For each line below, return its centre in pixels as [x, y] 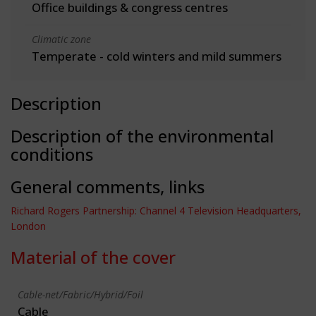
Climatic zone [61, 39]
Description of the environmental [142, 135]
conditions [52, 154]
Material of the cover [93, 257]
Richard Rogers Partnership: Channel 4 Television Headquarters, [156, 210]
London [28, 226]
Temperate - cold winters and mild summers [157, 56]
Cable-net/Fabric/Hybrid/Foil [80, 294]
